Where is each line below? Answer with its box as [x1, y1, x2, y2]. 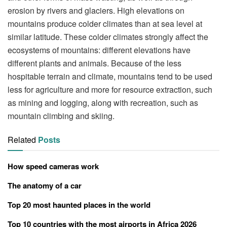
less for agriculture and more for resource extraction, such [8, 83, 212, 95]
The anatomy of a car [8, 179, 82, 191]
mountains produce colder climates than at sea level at [8, 17, 202, 29]
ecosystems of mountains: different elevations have [8, 44, 191, 56]
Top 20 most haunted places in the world [8, 199, 150, 210]
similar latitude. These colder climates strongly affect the [8, 30, 208, 43]
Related [8, 133, 36, 145]
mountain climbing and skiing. [8, 109, 115, 122]
